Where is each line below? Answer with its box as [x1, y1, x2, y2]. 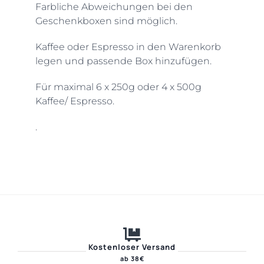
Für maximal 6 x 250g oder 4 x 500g [35, 81, 202, 93]
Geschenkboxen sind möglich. [35, 15, 177, 27]
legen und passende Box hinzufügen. [35, 55, 212, 67]
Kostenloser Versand [88, 241, 176, 252]
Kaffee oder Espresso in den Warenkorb [35, 41, 221, 52]
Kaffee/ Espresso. [35, 95, 114, 107]
